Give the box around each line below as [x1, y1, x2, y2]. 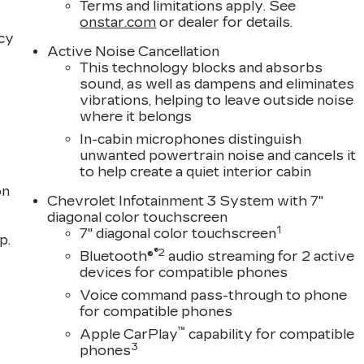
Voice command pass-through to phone [80, 288, 348, 304]
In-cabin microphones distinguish [80, 132, 302, 148]
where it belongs [80, 109, 193, 125]
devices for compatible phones [80, 265, 288, 281]
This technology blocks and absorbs [80, 60, 323, 76]
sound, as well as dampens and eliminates [80, 76, 355, 93]
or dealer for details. [156, 15, 293, 31]
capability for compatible [185, 327, 355, 343]
